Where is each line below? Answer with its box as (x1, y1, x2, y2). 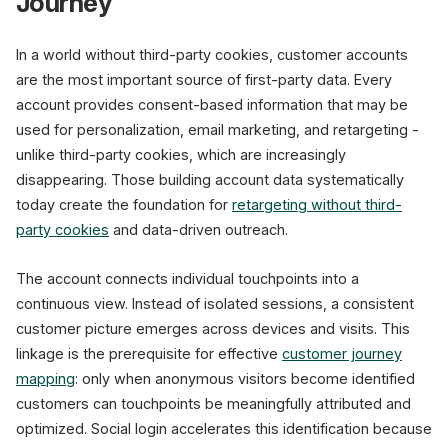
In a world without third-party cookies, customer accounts (16, 46, 408, 63)
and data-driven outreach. (109, 221, 288, 238)
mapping (16, 370, 75, 387)
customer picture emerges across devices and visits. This (16, 320, 410, 337)
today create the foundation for (16, 196, 232, 213)
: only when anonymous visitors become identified (75, 370, 415, 387)
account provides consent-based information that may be (16, 96, 408, 113)
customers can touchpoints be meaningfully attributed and (16, 395, 411, 412)
